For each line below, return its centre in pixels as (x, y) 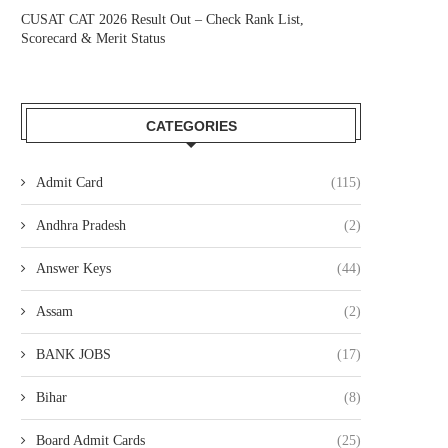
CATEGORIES (191, 126)
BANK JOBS (73, 354)
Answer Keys (73, 268)
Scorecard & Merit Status (93, 38)
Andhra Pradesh (81, 225)
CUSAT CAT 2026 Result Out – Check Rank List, (162, 19)
